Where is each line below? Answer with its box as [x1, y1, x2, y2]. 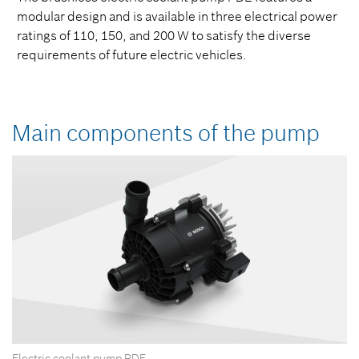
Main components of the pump [12, 119, 320, 147]
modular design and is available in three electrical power [17, 8, 337, 24]
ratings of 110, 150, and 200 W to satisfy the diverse [17, 27, 311, 43]
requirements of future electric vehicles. [17, 46, 247, 63]
